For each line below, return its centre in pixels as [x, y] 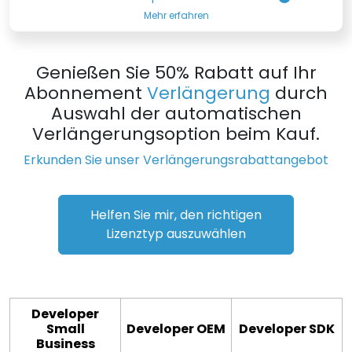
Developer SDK [287, 328]
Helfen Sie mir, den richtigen [176, 215]
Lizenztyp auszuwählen [176, 234]
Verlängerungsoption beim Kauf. [176, 134]
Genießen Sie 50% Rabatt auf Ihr [176, 73]
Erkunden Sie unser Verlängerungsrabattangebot [176, 160]
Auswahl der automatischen [176, 114]
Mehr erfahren [176, 16]
